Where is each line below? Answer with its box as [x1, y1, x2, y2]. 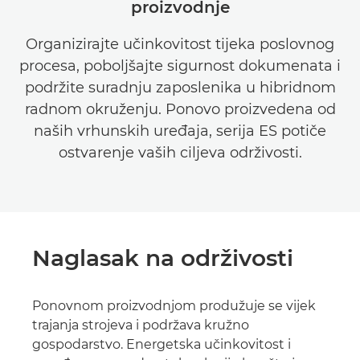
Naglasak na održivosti [32, 244, 293, 272]
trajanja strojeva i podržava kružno [32, 317, 249, 333]
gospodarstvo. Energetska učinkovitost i [32, 337, 291, 352]
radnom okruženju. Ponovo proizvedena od [24, 100, 336, 118]
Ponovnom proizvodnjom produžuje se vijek [32, 298, 316, 313]
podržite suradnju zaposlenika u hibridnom [24, 79, 336, 96]
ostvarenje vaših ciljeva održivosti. [58, 144, 302, 162]
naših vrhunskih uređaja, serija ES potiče [34, 122, 326, 140]
